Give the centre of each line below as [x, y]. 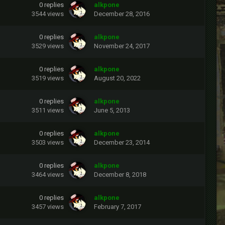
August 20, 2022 [117, 78]
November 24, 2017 [122, 46]
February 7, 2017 [118, 207]
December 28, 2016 [122, 14]
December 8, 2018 [120, 175]
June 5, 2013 [112, 110]
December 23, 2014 [122, 143]
